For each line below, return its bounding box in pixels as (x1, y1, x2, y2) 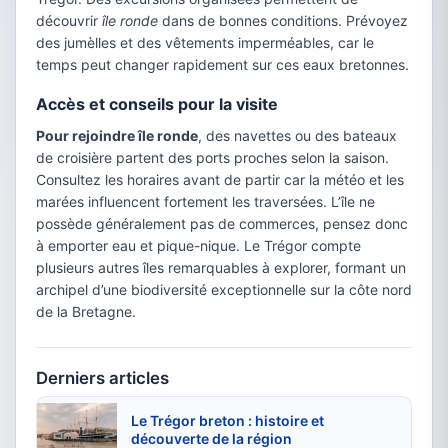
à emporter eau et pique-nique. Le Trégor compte (36, 237, 361, 255)
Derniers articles (36, 368, 169, 389)
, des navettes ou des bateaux (198, 127, 397, 145)
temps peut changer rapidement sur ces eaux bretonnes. (36, 56, 409, 74)
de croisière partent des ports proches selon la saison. (36, 149, 389, 167)
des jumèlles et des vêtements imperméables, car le (36, 34, 374, 52)
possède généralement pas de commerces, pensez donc (36, 215, 408, 233)
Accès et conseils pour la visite (36, 94, 278, 115)
